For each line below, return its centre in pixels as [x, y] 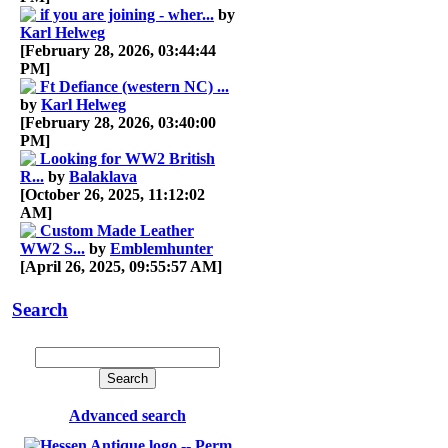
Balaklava [103, 176]
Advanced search [127, 416]
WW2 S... [52, 248]
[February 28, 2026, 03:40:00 [118, 122]
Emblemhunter [161, 248]
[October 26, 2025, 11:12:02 [112, 194]
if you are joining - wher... [127, 14]
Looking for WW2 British [127, 158]
